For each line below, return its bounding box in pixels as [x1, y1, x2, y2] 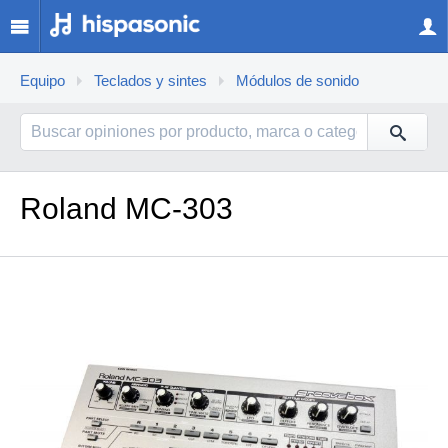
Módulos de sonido [236, 73, 359, 89]
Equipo [20, 73, 65, 89]
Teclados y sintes [94, 73, 207, 89]
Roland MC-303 [20, 192, 233, 225]
